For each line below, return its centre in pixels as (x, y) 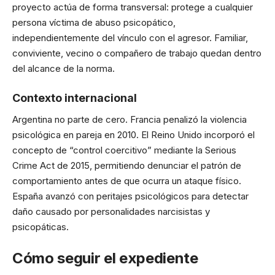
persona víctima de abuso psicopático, (94, 22)
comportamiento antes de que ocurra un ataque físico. (127, 181)
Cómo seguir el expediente (105, 258)
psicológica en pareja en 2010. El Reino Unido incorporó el (134, 135)
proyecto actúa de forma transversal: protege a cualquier (133, 7)
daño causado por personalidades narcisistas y (111, 211)
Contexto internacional (75, 98)
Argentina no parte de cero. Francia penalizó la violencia (130, 119)
